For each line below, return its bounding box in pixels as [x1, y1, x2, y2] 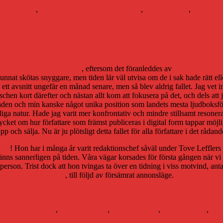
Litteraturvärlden [40, 5, 92, 14]
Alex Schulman [92, 5, 141, 14]
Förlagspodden [111, 205, 158, 214]
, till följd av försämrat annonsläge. [65, 171, 174, 180]
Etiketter [11, 187, 38, 196]
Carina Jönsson [60, 205, 108, 214]
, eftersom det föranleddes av [82, 64, 174, 73]
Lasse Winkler [162, 205, 207, 214]
